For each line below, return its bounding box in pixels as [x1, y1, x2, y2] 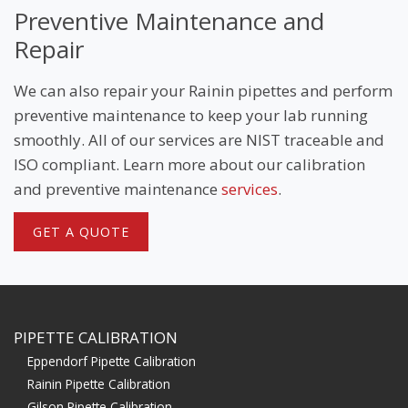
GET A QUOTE [33, 222, 129, 240]
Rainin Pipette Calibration [27, 374, 171, 393]
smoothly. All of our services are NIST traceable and [14, 128, 384, 150]
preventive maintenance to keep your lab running [14, 104, 368, 126]
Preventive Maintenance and [14, 5, 324, 38]
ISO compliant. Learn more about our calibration [14, 153, 365, 175]
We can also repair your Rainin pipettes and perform [14, 79, 393, 101]
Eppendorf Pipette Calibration [27, 352, 197, 370]
